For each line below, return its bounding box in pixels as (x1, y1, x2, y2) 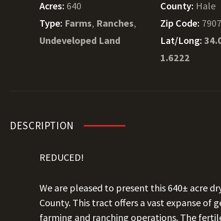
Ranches (96, 17, 134, 29)
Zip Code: (160, 17, 202, 29)
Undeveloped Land (39, 34, 120, 46)
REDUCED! (39, 151, 84, 163)
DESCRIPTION (10, 119, 74, 132)
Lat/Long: (160, 34, 205, 46)
